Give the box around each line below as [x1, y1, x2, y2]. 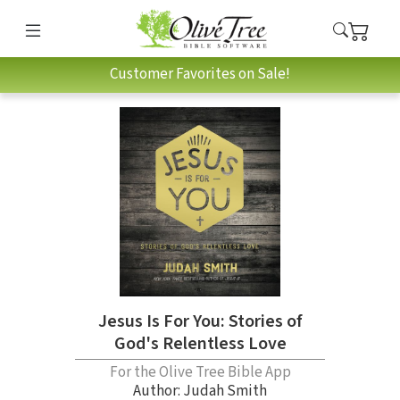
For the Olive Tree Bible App [109, 362, 291, 384]
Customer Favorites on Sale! [110, 63, 290, 86]
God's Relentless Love [113, 331, 287, 357]
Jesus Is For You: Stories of [97, 309, 303, 335]
